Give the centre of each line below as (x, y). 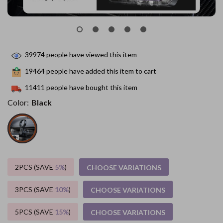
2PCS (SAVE (35, 167)
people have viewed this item (91, 55)
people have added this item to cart (101, 71)
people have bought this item (91, 88)
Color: (18, 102)
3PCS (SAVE (35, 189)
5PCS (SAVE (35, 212)
